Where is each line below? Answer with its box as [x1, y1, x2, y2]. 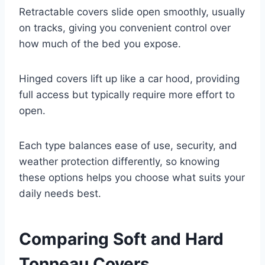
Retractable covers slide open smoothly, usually [19, 5, 245, 18]
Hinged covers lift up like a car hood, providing [19, 72, 240, 85]
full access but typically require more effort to [19, 88, 235, 101]
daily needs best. [19, 187, 101, 199]
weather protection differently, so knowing [19, 155, 219, 167]
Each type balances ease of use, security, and [19, 139, 237, 151]
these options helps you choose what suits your [19, 171, 245, 183]
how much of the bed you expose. [19, 37, 181, 50]
